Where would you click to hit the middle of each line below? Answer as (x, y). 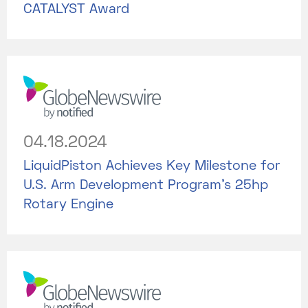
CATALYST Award (76, 9)
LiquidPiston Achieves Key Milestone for (152, 166)
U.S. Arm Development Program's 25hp (146, 185)
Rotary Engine (68, 205)
